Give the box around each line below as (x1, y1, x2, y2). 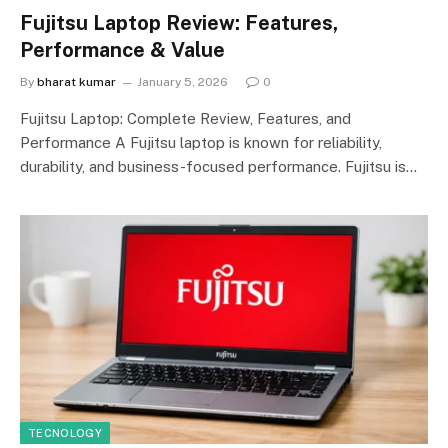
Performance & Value (20, 37, 225, 62)
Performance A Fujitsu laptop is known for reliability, (20, 133, 382, 151)
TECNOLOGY (28, 427, 102, 439)
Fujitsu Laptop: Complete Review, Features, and (20, 109, 351, 127)
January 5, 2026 (137, 74, 228, 89)
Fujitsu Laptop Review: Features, (20, 10, 338, 35)
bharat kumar (37, 74, 116, 89)
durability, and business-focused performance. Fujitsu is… (20, 157, 417, 175)
